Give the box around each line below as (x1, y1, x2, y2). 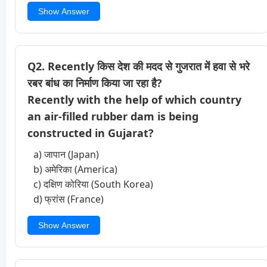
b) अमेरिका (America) (33, 162, 117, 176)
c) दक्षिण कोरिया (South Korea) (33, 177, 153, 191)
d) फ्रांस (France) (33, 192, 104, 206)
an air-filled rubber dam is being (27, 108, 198, 123)
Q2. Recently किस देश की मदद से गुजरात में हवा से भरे (27, 58, 250, 73)
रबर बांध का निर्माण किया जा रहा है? (27, 75, 162, 90)
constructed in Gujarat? (27, 125, 154, 140)
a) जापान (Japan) (33, 147, 99, 161)
